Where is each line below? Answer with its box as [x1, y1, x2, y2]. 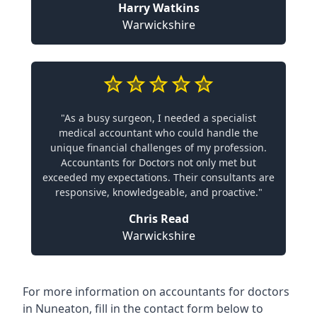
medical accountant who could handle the [59, 125, 258, 139]
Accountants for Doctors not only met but [61, 155, 256, 169]
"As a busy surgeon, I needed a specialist [61, 110, 256, 125]
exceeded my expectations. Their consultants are [42, 170, 275, 184]
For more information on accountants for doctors [23, 283, 289, 299]
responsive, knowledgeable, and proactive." [54, 185, 263, 199]
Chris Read [128, 210, 189, 226]
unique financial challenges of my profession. [50, 140, 267, 154]
